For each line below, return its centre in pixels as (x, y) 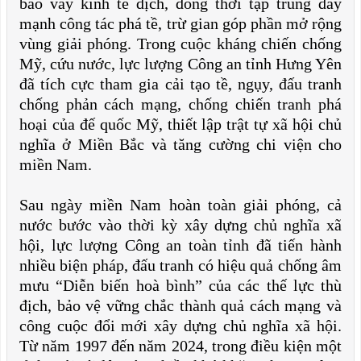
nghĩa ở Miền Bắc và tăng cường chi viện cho (180, 144)
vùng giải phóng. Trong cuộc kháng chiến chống (180, 44)
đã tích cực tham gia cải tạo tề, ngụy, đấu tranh (180, 84)
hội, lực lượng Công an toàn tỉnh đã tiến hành (180, 245)
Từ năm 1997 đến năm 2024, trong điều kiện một (180, 346)
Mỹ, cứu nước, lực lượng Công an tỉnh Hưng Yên (180, 64)
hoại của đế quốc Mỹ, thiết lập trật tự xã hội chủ (180, 124)
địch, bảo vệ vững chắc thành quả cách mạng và (180, 305)
